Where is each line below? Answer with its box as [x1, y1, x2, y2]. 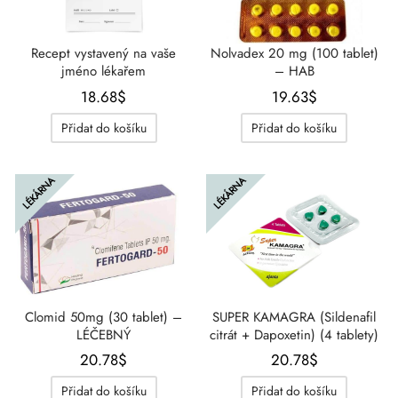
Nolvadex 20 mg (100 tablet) [210, 44, 378, 64]
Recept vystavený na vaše [31, 44, 177, 64]
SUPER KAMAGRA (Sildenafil [212, 306, 377, 327]
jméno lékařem [61, 61, 147, 82]
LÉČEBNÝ [76, 324, 131, 345]
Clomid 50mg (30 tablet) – [25, 306, 183, 327]
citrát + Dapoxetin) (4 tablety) [210, 324, 379, 345]
